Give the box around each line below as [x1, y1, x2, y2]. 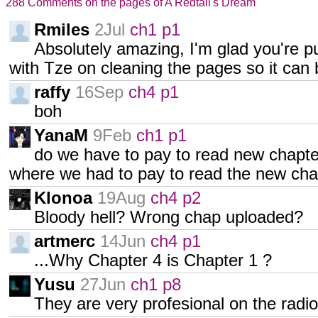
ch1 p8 [131, 275, 181, 294]
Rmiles [34, 21, 89, 39]
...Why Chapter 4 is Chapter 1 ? [34, 251, 272, 270]
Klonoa [34, 189, 92, 207]
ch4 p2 [150, 189, 201, 207]
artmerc [34, 232, 95, 251]
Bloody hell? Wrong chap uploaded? [34, 208, 303, 226]
